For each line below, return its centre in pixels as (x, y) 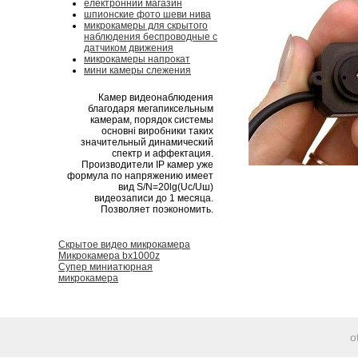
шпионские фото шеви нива (147, 14)
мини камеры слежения (137, 70)
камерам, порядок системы (152, 120)
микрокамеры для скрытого (146, 26)
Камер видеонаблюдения (156, 97)
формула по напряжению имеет (140, 176)
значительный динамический (147, 142)
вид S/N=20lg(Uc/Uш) (166, 187)
